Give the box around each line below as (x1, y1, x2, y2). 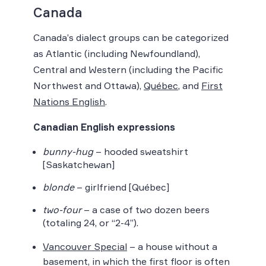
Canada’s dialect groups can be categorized (33, 31, 229, 43)
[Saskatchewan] (43, 158, 115, 170)
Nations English (33, 95, 105, 107)
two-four (43, 203, 81, 216)
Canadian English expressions (33, 121, 175, 133)
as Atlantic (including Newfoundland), (33, 47, 200, 59)
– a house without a (127, 240, 217, 252)
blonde (43, 180, 74, 193)
